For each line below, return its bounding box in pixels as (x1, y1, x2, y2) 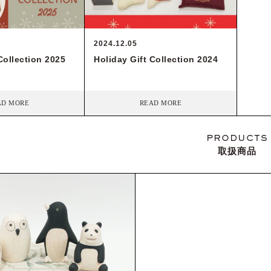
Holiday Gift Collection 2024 (94, 54, 218, 64)
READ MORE (139, 99, 182, 106)
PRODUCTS (206, 135, 268, 143)
